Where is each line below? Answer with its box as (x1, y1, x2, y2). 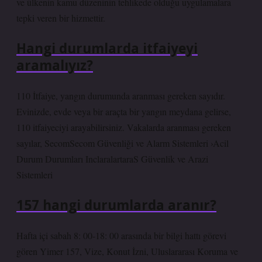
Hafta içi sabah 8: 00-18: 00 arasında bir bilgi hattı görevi (16, 229, 226, 242)
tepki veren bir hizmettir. (16, 12, 105, 24)
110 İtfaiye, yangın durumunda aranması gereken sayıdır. (16, 89, 225, 102)
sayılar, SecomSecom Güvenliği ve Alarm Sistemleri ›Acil (16, 137, 229, 149)
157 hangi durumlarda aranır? (16, 196, 216, 214)
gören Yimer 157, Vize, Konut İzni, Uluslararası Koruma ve (16, 245, 238, 257)
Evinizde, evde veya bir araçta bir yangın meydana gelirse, (16, 105, 231, 118)
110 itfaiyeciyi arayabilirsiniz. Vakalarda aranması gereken (16, 121, 231, 133)
